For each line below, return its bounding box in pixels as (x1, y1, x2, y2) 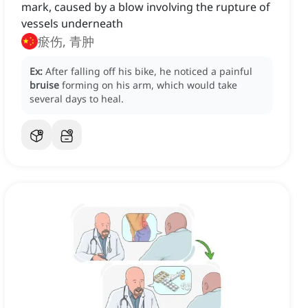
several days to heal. (30, 92, 124, 106)
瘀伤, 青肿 (38, 33, 94, 50)
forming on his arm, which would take (62, 78, 237, 92)
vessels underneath (21, 16, 123, 32)
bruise (30, 78, 59, 92)
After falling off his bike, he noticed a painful (45, 65, 252, 78)
